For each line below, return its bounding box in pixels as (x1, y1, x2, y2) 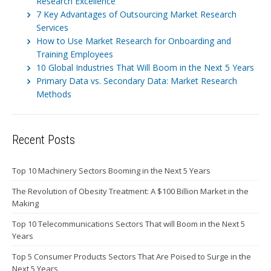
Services (36, 21, 68, 33)
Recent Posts (12, 132, 75, 148)
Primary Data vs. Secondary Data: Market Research (36, 74, 237, 87)
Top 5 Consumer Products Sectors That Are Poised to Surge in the (12, 250, 251, 262)
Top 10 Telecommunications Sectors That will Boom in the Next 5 (12, 218, 245, 229)
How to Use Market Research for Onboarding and (36, 34, 231, 47)
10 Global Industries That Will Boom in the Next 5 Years (36, 61, 254, 73)
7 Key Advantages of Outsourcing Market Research (36, 8, 237, 20)
